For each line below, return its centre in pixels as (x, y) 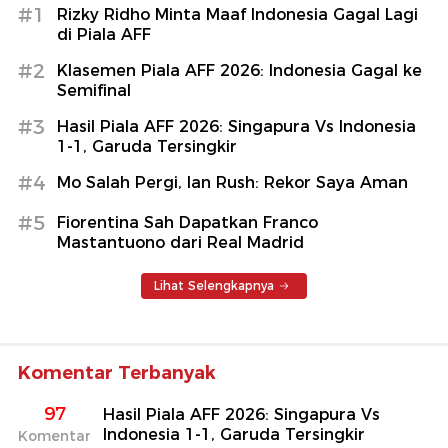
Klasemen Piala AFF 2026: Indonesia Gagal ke (239, 70)
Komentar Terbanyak (117, 372)
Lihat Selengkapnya (214, 285)
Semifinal (94, 90)
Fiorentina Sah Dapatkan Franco (187, 222)
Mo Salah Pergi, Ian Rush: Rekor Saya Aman (232, 182)
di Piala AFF (104, 34)
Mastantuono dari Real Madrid (180, 242)
